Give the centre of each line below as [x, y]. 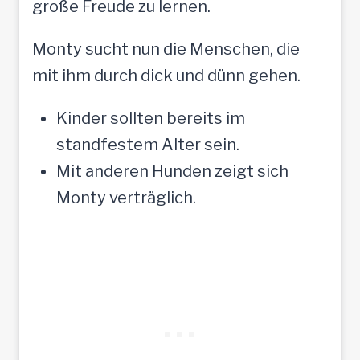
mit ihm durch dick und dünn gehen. [166, 75]
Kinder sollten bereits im [151, 118]
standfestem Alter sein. [148, 144]
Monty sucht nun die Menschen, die [166, 49]
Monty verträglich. [126, 197]
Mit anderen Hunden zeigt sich [172, 171]
